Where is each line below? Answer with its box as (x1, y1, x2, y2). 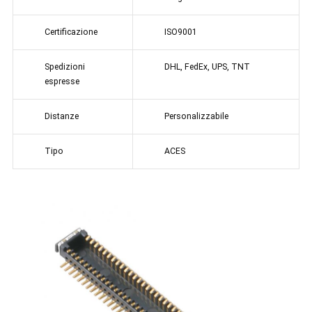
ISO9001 (164, 27, 197, 38)
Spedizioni (44, 62, 85, 72)
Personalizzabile (164, 111, 228, 122)
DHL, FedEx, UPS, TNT (164, 62, 250, 72)
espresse (44, 77, 79, 87)
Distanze (44, 111, 79, 122)
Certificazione (44, 27, 97, 38)
